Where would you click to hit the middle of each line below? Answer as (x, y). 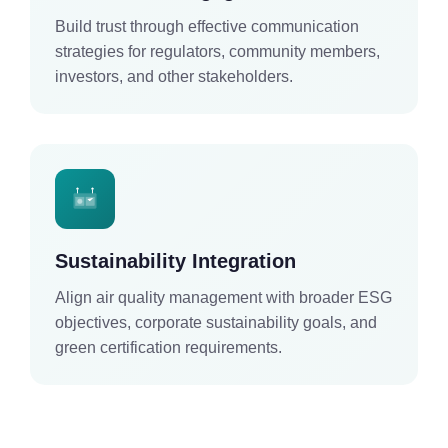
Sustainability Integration (175, 260)
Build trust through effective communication (207, 26)
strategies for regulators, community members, (217, 51)
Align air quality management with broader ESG (223, 297)
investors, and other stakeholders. (174, 76)
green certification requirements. (168, 347)
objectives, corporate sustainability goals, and (216, 322)
